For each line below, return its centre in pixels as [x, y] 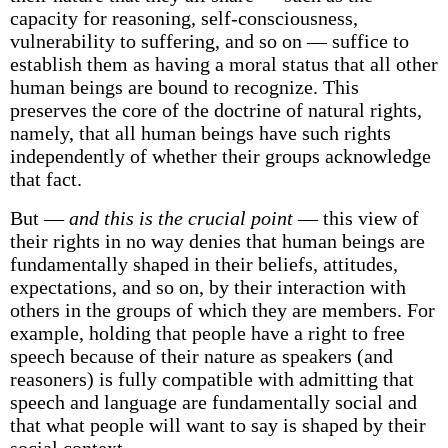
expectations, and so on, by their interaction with [207, 287]
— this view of [355, 218]
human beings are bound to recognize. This [184, 87]
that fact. [45, 179]
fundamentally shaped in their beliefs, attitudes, [203, 264]
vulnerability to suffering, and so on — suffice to [209, 41]
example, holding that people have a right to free [207, 333]
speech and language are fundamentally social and [213, 402]
